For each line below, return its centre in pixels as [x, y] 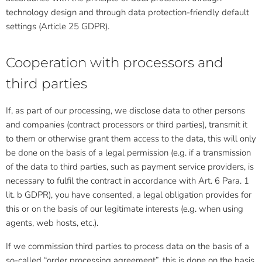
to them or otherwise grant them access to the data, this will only [131, 139]
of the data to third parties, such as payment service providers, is [130, 167]
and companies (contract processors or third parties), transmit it [127, 125]
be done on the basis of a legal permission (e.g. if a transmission [128, 153]
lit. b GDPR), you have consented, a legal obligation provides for [129, 195]
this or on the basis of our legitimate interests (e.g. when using [125, 209]
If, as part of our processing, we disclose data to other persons [125, 111]
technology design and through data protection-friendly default [127, 12]
